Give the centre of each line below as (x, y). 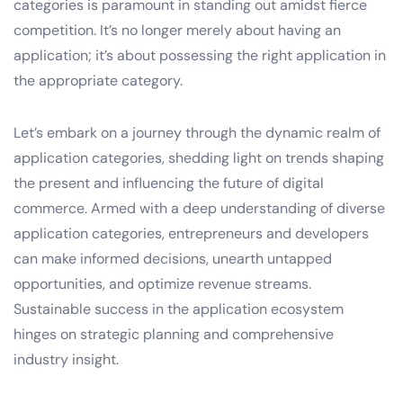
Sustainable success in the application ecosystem (179, 309)
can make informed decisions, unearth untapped (173, 258)
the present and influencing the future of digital (169, 183)
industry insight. (66, 359)
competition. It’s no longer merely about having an (177, 30)
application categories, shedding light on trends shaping (199, 157)
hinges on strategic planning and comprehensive (174, 334)
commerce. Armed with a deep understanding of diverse (199, 208)
